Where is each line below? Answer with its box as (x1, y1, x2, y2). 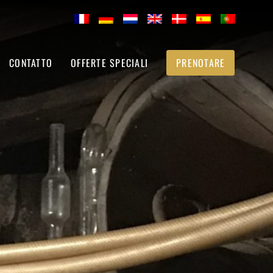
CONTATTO (9, 55, 53, 70)
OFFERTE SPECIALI (71, 55, 149, 70)
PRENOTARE (176, 55, 225, 70)
